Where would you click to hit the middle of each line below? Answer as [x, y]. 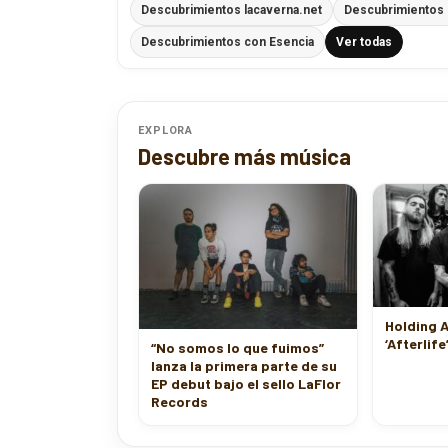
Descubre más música [244, 156]
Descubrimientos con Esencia [227, 42]
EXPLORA [166, 130]
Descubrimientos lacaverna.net [231, 10]
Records [179, 402]
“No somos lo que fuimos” [237, 348]
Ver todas [364, 42]
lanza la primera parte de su [244, 366]
